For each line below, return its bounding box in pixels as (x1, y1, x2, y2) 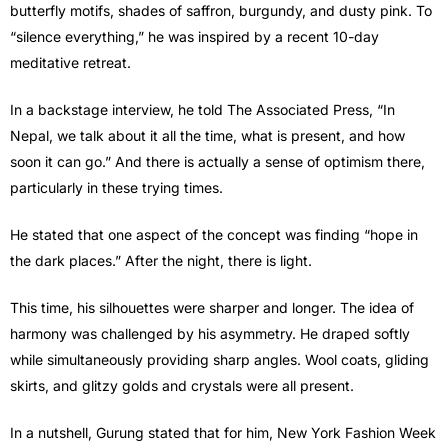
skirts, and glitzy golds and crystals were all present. (10, 377, 354, 395)
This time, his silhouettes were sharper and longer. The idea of (10, 299, 414, 317)
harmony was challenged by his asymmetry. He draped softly (10, 325, 410, 343)
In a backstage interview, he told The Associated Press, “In (10, 101, 395, 119)
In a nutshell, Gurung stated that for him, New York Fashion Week (10, 424, 436, 442)
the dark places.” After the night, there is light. (10, 252, 312, 270)
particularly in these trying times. (10, 179, 223, 197)
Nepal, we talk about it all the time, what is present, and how (10, 127, 405, 145)
